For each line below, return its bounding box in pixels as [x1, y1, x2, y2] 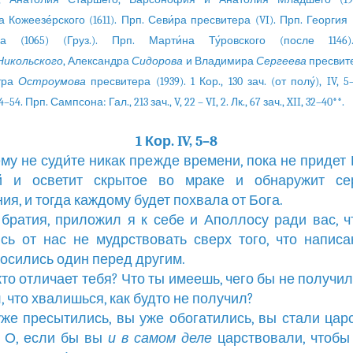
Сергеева [256, 54, 307, 68]
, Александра [62, 54, 132, 68]
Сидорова [132, 54, 184, 68]
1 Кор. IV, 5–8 [136, 133, 217, 150]
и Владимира [183, 54, 256, 68]
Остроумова [18, 75, 87, 88]
